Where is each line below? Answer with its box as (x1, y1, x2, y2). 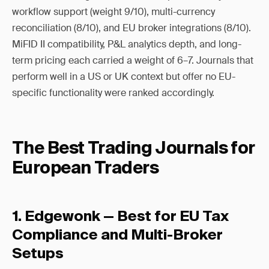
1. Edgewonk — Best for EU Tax (12, 210, 229, 224)
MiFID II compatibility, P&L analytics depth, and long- (12, 38, 241, 50)
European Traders (12, 160, 159, 177)
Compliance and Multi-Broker (12, 228, 223, 243)
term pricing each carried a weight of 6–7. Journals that (12, 54, 253, 67)
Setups (12, 247, 64, 261)
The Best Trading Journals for (12, 141, 255, 157)
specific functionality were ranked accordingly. (12, 86, 214, 99)
